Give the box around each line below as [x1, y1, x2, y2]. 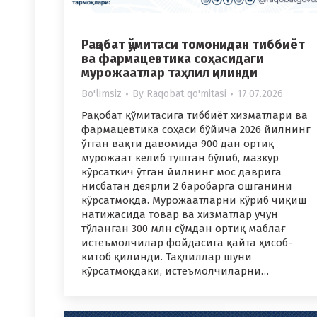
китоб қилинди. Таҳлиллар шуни [81, 250, 252, 264]
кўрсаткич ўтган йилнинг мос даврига [81, 166, 282, 179]
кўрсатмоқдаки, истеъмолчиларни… [81, 265, 269, 278]
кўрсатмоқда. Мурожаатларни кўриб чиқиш [81, 194, 307, 207]
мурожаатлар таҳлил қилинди [81, 65, 258, 81]
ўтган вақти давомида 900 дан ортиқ [81, 137, 274, 151]
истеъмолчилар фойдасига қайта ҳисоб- [81, 236, 292, 250]
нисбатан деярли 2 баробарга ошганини [81, 180, 292, 193]
